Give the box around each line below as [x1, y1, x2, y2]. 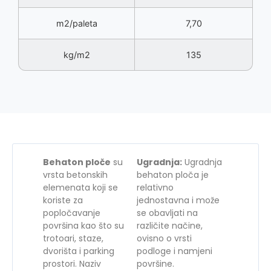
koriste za [43, 194, 83, 207]
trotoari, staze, [43, 232, 103, 245]
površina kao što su [43, 220, 124, 232]
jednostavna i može [137, 194, 220, 207]
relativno [137, 181, 174, 194]
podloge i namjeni [137, 245, 212, 258]
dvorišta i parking [43, 245, 114, 258]
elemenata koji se [43, 181, 118, 194]
